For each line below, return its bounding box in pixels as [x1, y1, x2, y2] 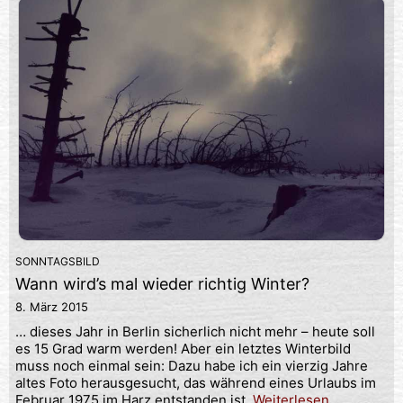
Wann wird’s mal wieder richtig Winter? [15, 273, 309, 293]
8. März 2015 [15, 299, 88, 314]
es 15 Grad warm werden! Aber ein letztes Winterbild [15, 339, 351, 357]
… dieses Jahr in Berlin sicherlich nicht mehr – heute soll [15, 322, 375, 340]
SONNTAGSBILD [15, 254, 100, 268]
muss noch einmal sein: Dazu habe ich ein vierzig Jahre [15, 356, 368, 374]
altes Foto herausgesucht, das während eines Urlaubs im [15, 373, 376, 391]
